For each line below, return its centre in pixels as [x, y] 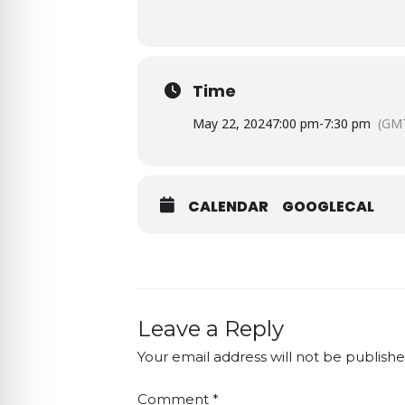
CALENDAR [228, 207]
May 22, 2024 [232, 124]
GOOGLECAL [328, 207]
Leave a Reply [211, 329]
